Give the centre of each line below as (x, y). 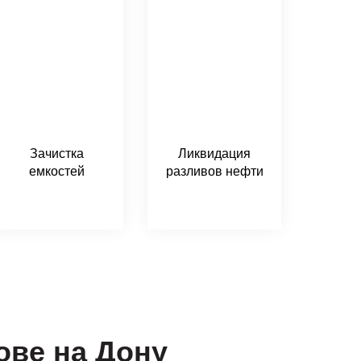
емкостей (56, 171)
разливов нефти (214, 171)
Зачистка (56, 154)
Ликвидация (214, 154)
